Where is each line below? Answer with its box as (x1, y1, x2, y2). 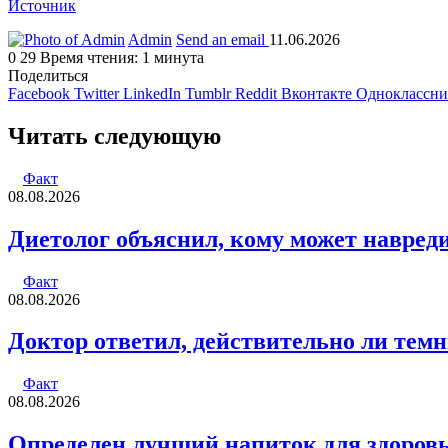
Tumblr (185, 84, 231, 102)
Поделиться (8, 66, 88, 84)
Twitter (74, 84, 119, 102)
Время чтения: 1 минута (40, 48, 204, 66)
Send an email (176, 30, 265, 48)
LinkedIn (123, 84, 181, 102)
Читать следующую (8, 122, 221, 149)
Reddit (235, 84, 277, 102)
